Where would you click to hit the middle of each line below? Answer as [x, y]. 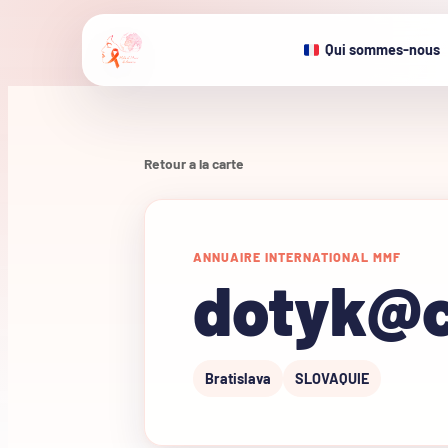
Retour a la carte [194, 163]
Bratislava [238, 378]
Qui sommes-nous [383, 49]
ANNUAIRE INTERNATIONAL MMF [297, 257]
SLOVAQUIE [332, 378]
